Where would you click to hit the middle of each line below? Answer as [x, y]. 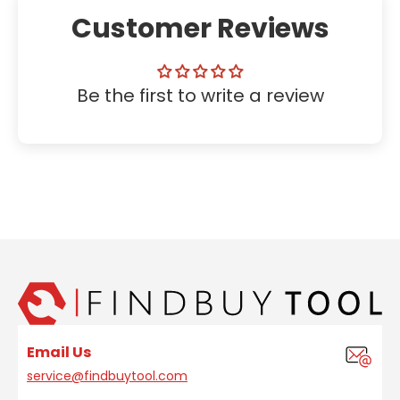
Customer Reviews [200, 28]
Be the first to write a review [200, 95]
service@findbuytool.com [107, 376]
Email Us [59, 352]
